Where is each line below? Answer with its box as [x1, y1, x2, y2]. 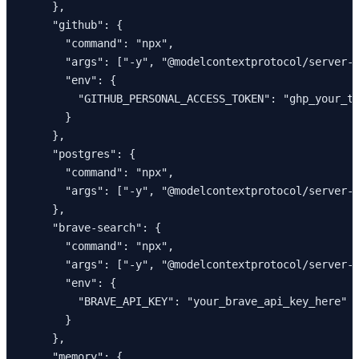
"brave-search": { [26, 220, 161, 234]
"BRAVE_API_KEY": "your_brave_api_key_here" [26, 294, 347, 308]
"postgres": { [26, 147, 135, 160]
